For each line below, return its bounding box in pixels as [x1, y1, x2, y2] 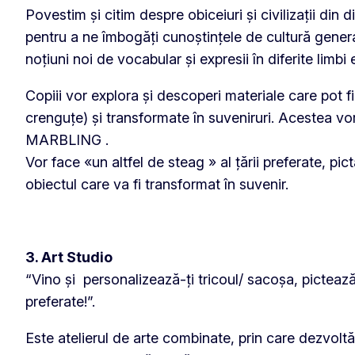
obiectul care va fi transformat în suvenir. [25, 175, 288, 193]
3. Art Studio [25, 248, 113, 265]
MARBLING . [25, 131, 109, 148]
